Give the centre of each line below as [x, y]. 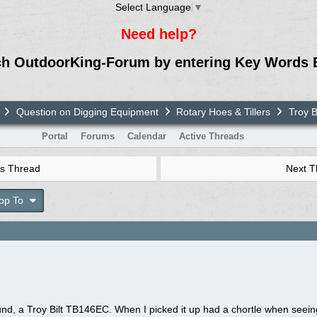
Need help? [158, 34]
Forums [97, 136]
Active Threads [211, 136]
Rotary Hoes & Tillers [223, 111]
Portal [54, 136]
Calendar [146, 136]
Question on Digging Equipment [87, 111]
